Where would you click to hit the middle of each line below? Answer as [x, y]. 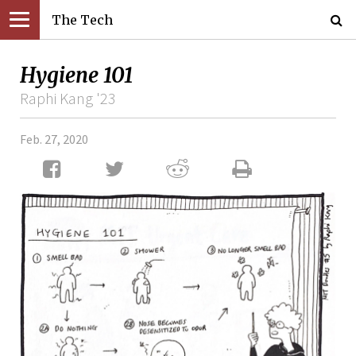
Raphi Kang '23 [68, 98]
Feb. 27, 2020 [54, 139]
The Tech [82, 20]
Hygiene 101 [76, 75]
